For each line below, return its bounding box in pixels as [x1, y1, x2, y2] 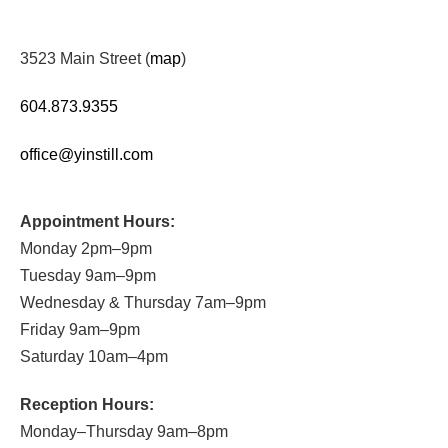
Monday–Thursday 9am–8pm [20, 423, 228, 441]
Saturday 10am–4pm [20, 348, 168, 366]
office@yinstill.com [20, 145, 153, 163]
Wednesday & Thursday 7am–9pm [20, 294, 266, 312]
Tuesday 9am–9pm [20, 267, 156, 285]
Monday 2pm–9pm [20, 240, 152, 258]
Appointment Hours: [20, 213, 175, 231]
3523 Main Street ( [20, 49, 150, 67]
